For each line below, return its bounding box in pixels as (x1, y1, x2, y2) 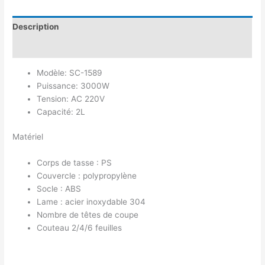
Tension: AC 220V (37, 93, 105, 104)
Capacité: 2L (37, 106, 86, 117)
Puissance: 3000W (37, 80, 110, 91)
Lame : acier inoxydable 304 (37, 197, 146, 207)
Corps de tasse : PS (37, 158, 112, 168)
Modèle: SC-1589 (37, 67, 103, 77)
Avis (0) (12, 43, 44, 53)
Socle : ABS (37, 184, 82, 194)
